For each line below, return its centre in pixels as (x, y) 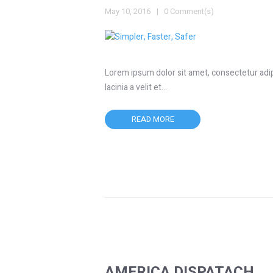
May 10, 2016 (128, 12)
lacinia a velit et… (136, 88)
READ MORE (153, 119)
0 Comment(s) (189, 12)
